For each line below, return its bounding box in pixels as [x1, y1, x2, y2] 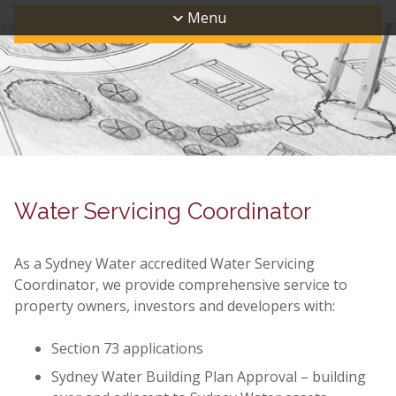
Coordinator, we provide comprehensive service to [14, 274, 347, 294]
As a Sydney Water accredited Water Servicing [14, 253, 315, 273]
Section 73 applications [50, 338, 203, 358]
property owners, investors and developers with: [14, 295, 335, 316]
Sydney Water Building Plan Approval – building [50, 366, 366, 386]
